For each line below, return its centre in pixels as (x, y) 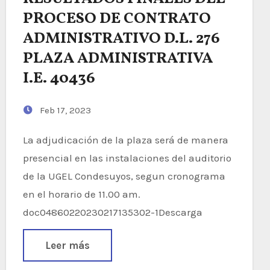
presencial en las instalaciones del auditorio (127, 158)
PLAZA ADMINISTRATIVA (118, 58)
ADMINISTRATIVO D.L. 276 (121, 39)
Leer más (67, 245)
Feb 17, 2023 (64, 110)
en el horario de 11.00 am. (81, 194)
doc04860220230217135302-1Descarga (112, 212)
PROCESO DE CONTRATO (117, 19)
